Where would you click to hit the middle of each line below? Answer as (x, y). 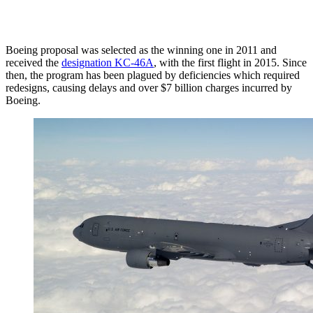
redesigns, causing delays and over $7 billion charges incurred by (149, 87)
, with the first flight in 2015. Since (230, 62)
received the (34, 62)
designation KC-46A (108, 62)
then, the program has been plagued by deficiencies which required (153, 75)
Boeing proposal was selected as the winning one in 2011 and (141, 50)
